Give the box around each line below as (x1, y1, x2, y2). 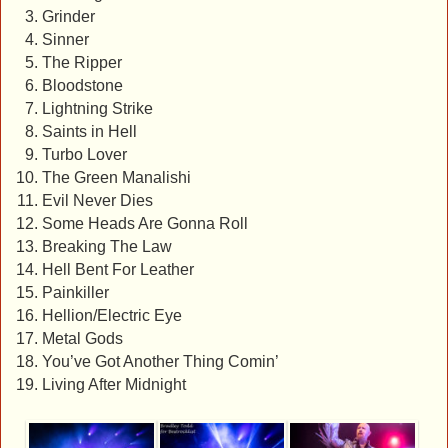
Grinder (41, 8, 95, 26)
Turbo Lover (41, 146, 127, 164)
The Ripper (41, 54, 122, 72)
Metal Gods (41, 330, 123, 348)
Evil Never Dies (41, 192, 153, 210)
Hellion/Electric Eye (41, 307, 182, 325)
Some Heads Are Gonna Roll (41, 215, 248, 233)
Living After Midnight (41, 376, 186, 394)
